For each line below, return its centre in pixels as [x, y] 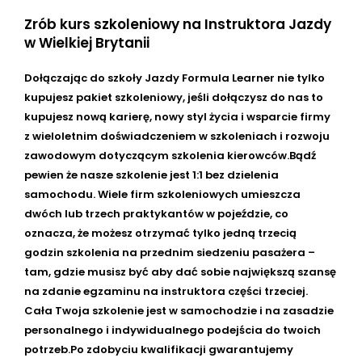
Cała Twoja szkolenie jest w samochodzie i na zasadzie [179, 311]
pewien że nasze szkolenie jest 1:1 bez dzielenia [152, 175]
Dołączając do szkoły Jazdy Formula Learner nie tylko [175, 78]
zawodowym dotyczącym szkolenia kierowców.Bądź [170, 156]
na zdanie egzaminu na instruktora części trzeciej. [166, 292]
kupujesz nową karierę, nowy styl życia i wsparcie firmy [177, 117]
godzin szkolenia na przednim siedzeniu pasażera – [170, 253]
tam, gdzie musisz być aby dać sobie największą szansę [180, 272]
